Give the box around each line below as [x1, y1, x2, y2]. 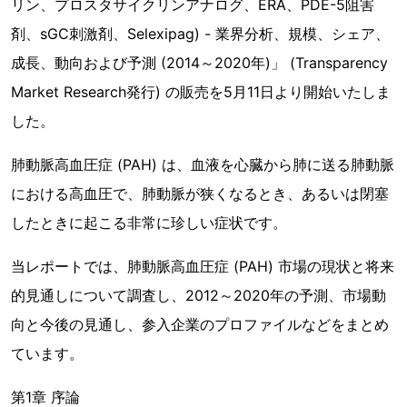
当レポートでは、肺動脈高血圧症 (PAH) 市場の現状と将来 [11, 257, 394, 275]
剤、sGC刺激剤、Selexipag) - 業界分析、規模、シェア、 [11, 25, 390, 43]
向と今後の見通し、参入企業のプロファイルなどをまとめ [11, 315, 389, 333]
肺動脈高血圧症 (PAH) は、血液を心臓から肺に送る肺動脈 [11, 155, 394, 174]
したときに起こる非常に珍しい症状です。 [11, 213, 287, 232]
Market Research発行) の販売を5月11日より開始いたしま [11, 83, 391, 101]
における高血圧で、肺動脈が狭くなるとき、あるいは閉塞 [11, 184, 389, 203]
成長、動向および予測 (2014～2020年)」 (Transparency [11, 54, 388, 72]
